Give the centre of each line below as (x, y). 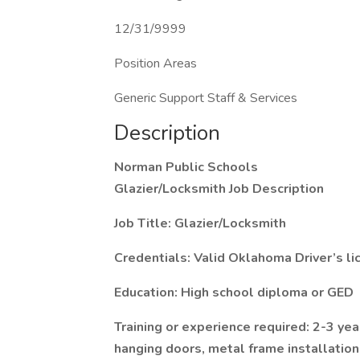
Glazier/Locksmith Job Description (219, 189)
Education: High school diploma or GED (234, 292)
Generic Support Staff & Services (206, 98)
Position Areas (155, 63)
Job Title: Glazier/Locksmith (200, 223)
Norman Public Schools (186, 167)
